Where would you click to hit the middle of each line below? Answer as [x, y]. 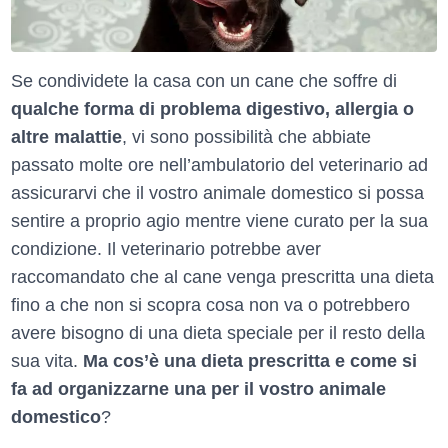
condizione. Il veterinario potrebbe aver [166, 249]
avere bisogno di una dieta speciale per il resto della [218, 333]
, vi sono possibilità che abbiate [246, 137]
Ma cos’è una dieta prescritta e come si [250, 361]
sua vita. [47, 361]
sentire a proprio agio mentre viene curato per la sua [219, 221]
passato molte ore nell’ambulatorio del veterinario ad [219, 165]
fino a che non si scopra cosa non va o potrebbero [210, 305]
